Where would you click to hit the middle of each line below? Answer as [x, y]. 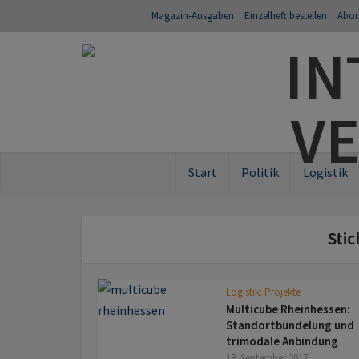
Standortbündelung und [290, 325]
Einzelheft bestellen [286, 16]
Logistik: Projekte [263, 292]
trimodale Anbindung [282, 341]
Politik [260, 172]
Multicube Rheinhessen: [288, 309]
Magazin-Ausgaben [193, 16]
